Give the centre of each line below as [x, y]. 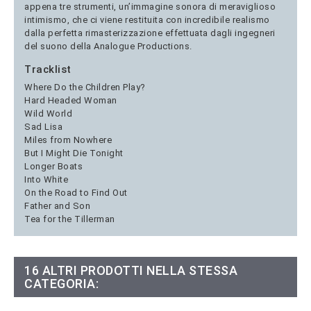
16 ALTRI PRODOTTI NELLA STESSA [131, 270]
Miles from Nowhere [68, 140]
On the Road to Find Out [76, 192]
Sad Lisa [43, 126]
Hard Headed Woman [71, 100]
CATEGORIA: [61, 283]
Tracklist [48, 69]
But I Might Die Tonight [74, 153]
